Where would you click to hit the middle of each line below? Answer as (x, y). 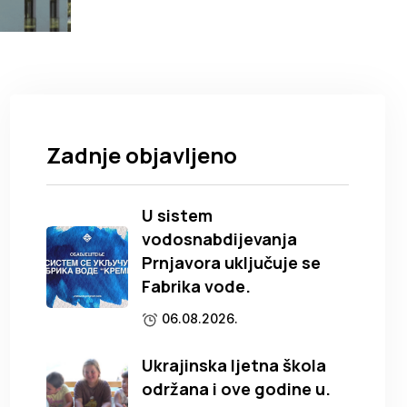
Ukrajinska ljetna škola (234, 366)
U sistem (178, 216)
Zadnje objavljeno (142, 155)
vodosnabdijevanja (220, 239)
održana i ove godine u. (237, 389)
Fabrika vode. (197, 287)
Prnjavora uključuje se (232, 263)
